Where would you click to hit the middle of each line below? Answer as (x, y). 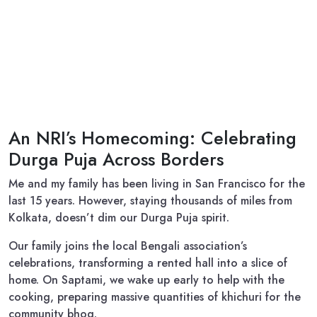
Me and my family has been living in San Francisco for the (157, 184)
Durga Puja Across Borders (116, 159)
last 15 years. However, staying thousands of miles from (150, 201)
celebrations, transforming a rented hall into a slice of (148, 263)
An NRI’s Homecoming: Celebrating (152, 138)
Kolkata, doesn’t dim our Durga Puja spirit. (119, 218)
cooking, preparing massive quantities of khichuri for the (155, 297)
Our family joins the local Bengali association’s (128, 246)
